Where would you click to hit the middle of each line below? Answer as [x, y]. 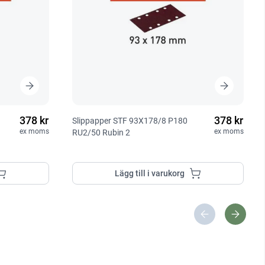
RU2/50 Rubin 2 [101, 132]
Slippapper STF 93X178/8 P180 [130, 120]
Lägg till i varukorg [150, 173]
